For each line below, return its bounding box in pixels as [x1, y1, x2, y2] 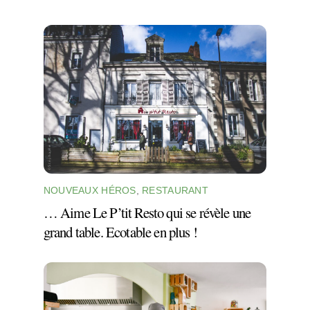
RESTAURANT [142, 184, 209, 196]
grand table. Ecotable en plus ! [43, 221, 197, 241]
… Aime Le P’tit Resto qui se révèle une [43, 202, 251, 222]
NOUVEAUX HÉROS [43, 184, 136, 196]
